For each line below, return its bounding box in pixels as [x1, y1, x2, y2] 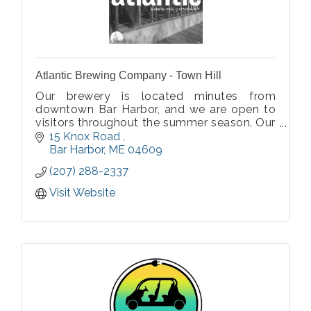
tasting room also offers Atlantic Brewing [35, 129, 276, 143]
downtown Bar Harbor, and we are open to [35, 103, 276, 117]
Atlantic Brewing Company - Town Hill [35, 69, 221, 82]
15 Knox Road [49, 130, 123, 144]
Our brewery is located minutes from [35, 90, 276, 103]
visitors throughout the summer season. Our [35, 116, 276, 130]
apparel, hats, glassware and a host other [35, 142, 276, 156]
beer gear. [35, 155, 88, 169]
